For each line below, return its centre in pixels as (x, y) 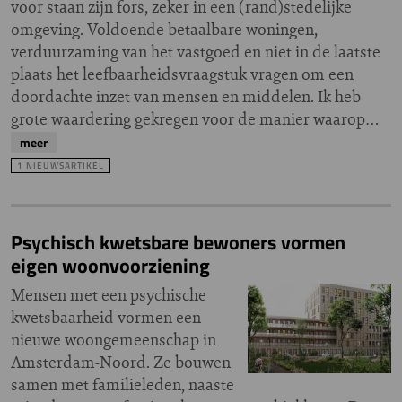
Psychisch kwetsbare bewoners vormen (178, 242)
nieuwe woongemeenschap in (114, 340)
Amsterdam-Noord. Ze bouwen (121, 362)
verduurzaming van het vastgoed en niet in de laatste (196, 52)
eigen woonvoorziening (110, 266)
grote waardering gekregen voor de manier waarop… (195, 119)
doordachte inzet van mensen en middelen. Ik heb (186, 96)
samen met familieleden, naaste (122, 385)
